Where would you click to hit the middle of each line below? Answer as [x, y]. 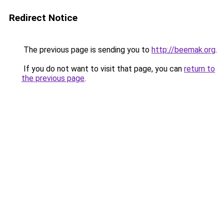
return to [199, 69]
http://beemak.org [183, 50]
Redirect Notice [43, 18]
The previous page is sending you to [86, 50]
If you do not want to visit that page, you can [103, 69]
